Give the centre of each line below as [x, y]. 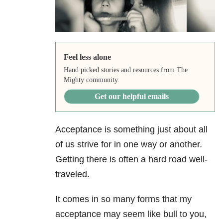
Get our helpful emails [131, 97]
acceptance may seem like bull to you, [131, 214]
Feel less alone [87, 57]
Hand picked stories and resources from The [125, 70]
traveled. [72, 174]
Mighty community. [91, 80]
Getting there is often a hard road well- [131, 160]
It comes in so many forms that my [123, 199]
